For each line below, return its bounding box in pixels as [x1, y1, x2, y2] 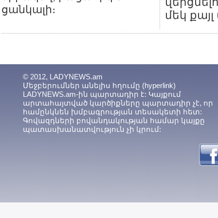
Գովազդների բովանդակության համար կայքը [23, 116, 205, 125]
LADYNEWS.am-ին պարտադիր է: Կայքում [23, 90, 181, 98]
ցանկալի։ [1, 3, 55, 16]
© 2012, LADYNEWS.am [23, 73, 103, 81]
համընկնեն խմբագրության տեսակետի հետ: [23, 108, 202, 116]
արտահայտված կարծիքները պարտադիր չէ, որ [23, 99, 213, 107]
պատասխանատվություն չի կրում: [23, 125, 161, 133]
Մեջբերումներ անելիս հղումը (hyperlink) [23, 81, 176, 90]
